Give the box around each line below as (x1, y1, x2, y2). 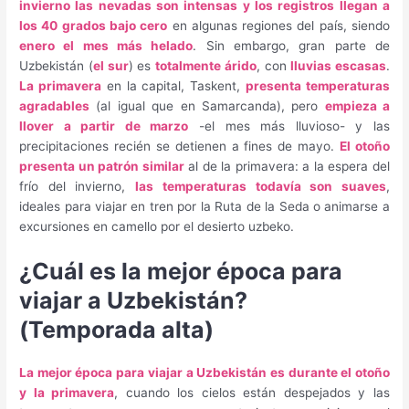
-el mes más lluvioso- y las (188, 119, 390, 134)
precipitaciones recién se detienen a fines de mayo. (19, 139, 341, 154)
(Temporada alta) (19, 316, 215, 344)
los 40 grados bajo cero (19, 18, 168, 34)
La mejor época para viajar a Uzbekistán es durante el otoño (19, 365, 390, 381)
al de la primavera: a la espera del (184, 159, 390, 174)
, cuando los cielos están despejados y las (114, 385, 390, 401)
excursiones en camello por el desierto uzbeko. (19, 219, 295, 235)
